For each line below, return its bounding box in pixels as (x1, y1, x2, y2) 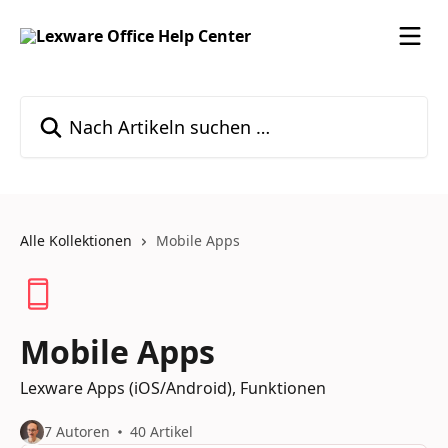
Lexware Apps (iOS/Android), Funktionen (20, 377, 326, 399)
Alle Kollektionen (20, 231, 132, 250)
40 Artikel (130, 422, 193, 441)
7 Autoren (44, 422, 110, 441)
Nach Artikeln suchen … (19, 96, 197, 118)
